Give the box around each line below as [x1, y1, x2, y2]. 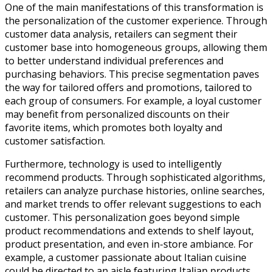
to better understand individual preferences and [5, 53, 223, 67]
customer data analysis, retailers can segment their [5, 27, 237, 41]
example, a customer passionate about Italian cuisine [5, 250, 246, 264]
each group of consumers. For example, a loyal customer [5, 93, 262, 107]
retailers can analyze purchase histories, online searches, [5, 183, 265, 197]
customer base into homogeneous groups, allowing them [5, 40, 267, 54]
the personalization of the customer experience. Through [5, 13, 267, 27]
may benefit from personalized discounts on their [5, 107, 229, 121]
